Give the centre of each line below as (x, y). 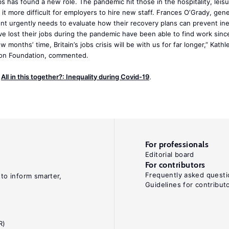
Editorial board (170, 154)
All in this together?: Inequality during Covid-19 (75, 77)
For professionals (177, 144)
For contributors (175, 165)
